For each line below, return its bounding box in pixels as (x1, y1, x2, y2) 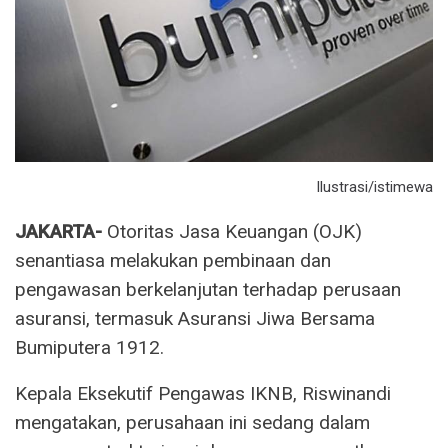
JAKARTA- (15, 219, 102, 243)
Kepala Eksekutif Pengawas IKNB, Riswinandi (15, 381, 391, 405)
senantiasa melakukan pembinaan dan (15, 248, 331, 272)
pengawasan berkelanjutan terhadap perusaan (15, 277, 401, 301)
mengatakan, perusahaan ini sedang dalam (15, 410, 370, 434)
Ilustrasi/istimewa (316, 177, 433, 196)
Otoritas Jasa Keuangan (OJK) (102, 219, 362, 243)
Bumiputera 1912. (15, 335, 164, 359)
